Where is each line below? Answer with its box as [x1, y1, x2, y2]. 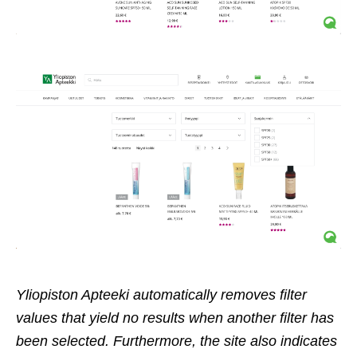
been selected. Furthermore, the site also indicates [16, 332, 337, 349]
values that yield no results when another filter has [16, 309, 334, 326]
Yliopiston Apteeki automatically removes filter [16, 286, 307, 303]
